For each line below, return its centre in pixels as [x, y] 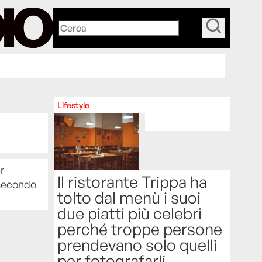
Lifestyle [74, 105]
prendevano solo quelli [137, 245]
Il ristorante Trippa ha [132, 182]
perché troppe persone [140, 229]
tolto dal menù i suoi [129, 198]
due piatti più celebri [130, 213]
